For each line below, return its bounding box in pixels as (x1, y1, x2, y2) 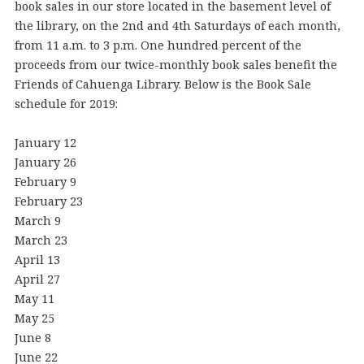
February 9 (14, 173, 76, 189)
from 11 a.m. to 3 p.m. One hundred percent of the (14, 37, 301, 53)
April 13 (14, 251, 60, 267)
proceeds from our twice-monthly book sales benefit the (14, 56, 337, 72)
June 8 (14, 329, 51, 345)
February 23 (14, 193, 83, 209)
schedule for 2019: (14, 95, 118, 111)
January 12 (14, 134, 76, 150)
